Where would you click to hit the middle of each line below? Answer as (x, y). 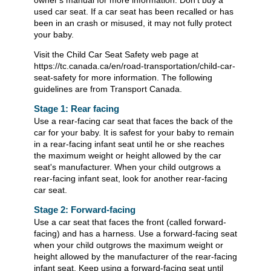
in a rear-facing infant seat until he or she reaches (129, 144)
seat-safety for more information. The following (123, 78)
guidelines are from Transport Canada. (108, 89)
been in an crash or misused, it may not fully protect (133, 23)
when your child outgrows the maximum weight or (129, 245)
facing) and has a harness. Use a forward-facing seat (135, 234)
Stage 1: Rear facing (77, 109)
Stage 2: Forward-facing (85, 210)
